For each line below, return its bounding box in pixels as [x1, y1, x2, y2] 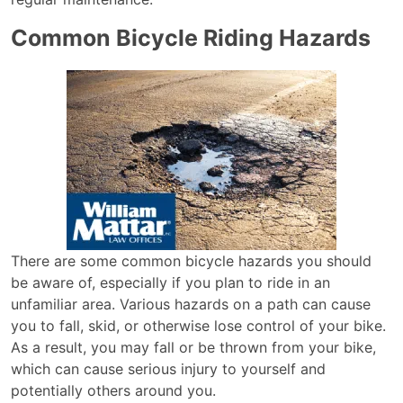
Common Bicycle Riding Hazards [11, 24, 371, 51]
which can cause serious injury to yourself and [11, 360, 326, 378]
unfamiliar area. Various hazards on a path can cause [11, 295, 371, 313]
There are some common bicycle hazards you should [11, 252, 372, 270]
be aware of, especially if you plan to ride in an [11, 273, 330, 291]
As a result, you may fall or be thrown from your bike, [11, 338, 376, 356]
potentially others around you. [11, 381, 216, 399]
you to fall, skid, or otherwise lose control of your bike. [11, 317, 386, 335]
